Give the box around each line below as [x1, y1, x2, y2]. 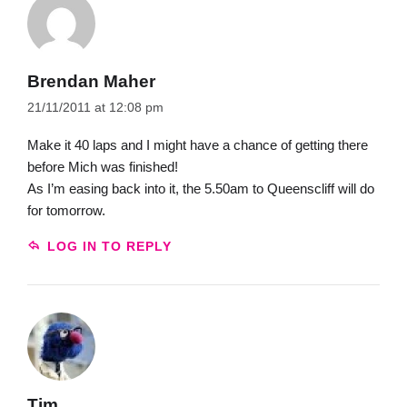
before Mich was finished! [27, 159, 178, 175]
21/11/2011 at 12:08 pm [27, 100, 164, 114]
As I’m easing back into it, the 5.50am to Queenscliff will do [27, 181, 374, 197]
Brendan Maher [27, 71, 155, 91]
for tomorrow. [27, 203, 105, 219]
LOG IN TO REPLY [46, 240, 172, 254]
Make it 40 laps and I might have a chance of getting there [27, 137, 368, 154]
